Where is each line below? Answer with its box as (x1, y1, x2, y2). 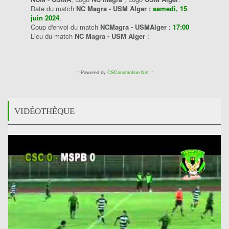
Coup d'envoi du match (31, 22, 100, 32)
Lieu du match (31, 31, 75, 41)
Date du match (31, 4, 76, 13)
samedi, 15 (153, 4, 187, 13)
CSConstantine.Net (107, 69, 149, 76)
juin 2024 (31, 13, 59, 22)
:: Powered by (76, 69, 107, 76)
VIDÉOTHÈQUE (14, 106, 75, 116)
